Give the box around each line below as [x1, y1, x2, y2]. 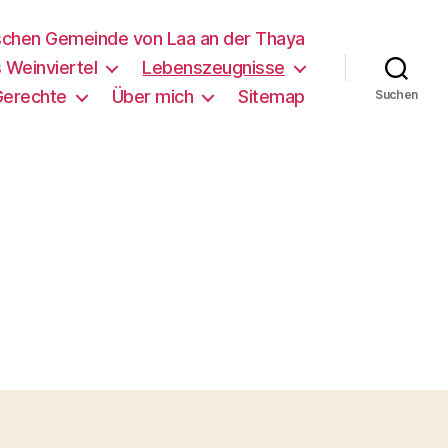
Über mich [111, 86, 194, 107]
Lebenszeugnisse [142, 57, 285, 78]
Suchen [374, 86, 419, 102]
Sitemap [238, 86, 305, 107]
